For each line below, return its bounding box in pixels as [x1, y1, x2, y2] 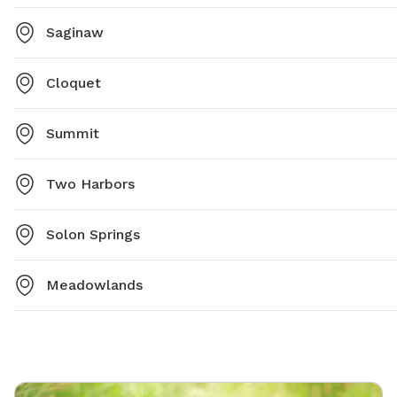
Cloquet [46, 74, 101, 92]
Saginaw [46, 24, 104, 42]
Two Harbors [46, 175, 135, 193]
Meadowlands [46, 276, 143, 294]
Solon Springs [46, 226, 140, 244]
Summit [46, 125, 99, 143]
